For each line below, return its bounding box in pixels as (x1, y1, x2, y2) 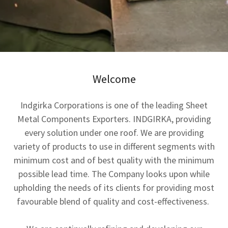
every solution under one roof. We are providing (24, 127, 204, 138)
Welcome (92, 72, 136, 86)
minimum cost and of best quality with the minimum (14, 154, 214, 166)
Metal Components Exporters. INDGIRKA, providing (17, 113, 211, 125)
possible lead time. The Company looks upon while (18, 168, 210, 180)
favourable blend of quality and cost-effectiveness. (17, 195, 211, 207)
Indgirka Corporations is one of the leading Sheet (20, 99, 208, 111)
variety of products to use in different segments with (13, 140, 215, 152)
